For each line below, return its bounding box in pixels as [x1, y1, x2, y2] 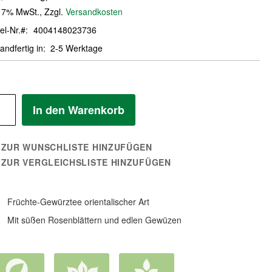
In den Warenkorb [32, 102, 124, 118]
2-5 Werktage [50, 42, 103, 55]
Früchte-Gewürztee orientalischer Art [7, 195, 149, 208]
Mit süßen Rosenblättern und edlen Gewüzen [7, 214, 182, 226]
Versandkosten [65, 5, 123, 18]
